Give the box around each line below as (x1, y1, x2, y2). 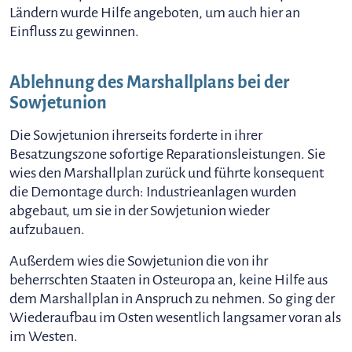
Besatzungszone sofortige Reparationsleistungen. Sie (9, 146, 325, 162)
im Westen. (9, 328, 78, 344)
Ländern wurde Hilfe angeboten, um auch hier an (9, 5, 300, 20)
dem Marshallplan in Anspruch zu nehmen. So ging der (9, 291, 335, 306)
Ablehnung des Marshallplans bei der (9, 73, 289, 92)
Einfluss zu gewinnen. (9, 24, 139, 39)
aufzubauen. (9, 222, 85, 237)
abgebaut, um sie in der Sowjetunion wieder (9, 203, 269, 218)
